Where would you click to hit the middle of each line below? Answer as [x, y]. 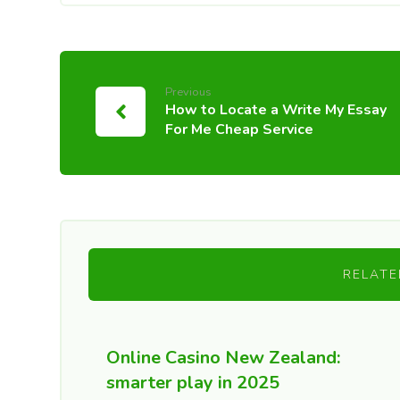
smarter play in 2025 [193, 383]
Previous [189, 92]
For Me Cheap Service [240, 129]
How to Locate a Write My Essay [276, 110]
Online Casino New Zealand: [224, 358]
